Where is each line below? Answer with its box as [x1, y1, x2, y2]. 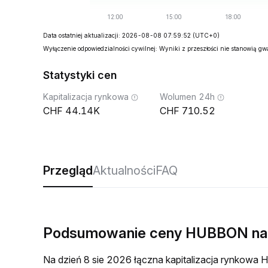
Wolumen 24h [160, 92, 215, 102]
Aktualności [93, 163, 156, 178]
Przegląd [43, 163, 93, 178]
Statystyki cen [43, 69, 117, 81]
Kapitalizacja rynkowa [43, 92, 129, 102]
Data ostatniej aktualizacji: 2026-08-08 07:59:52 [43, 32, 191, 39]
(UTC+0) [193, 32, 220, 39]
